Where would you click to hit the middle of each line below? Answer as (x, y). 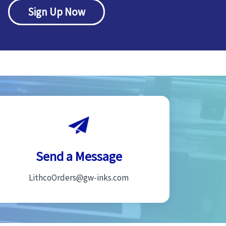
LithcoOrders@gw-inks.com (79, 177)
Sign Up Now (56, 12)
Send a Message (79, 156)
